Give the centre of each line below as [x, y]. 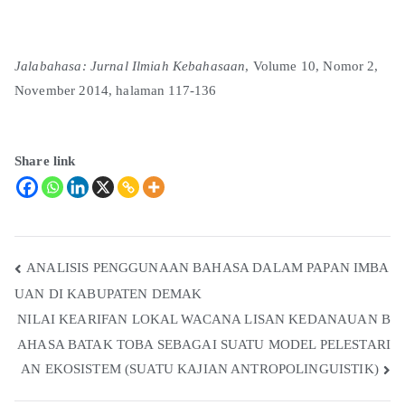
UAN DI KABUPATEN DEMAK [108, 293]
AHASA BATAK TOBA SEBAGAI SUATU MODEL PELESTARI [204, 344]
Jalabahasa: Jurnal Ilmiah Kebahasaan [130, 66]
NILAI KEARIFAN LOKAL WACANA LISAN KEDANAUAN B [204, 319]
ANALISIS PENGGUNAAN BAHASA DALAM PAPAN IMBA [208, 267]
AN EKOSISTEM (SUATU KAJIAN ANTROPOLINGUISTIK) [200, 369]
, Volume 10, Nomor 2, [312, 66]
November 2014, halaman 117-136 [116, 90]
